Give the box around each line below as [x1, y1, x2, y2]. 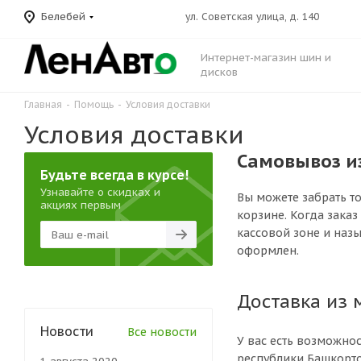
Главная [24, 98, 62, 110]
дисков [201, 65, 238, 79]
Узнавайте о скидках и [40, 185, 160, 199]
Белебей [41, 10, 85, 23]
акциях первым [40, 198, 121, 212]
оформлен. [237, 243, 299, 258]
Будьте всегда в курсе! [40, 167, 189, 183]
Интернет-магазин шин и [201, 51, 331, 64]
